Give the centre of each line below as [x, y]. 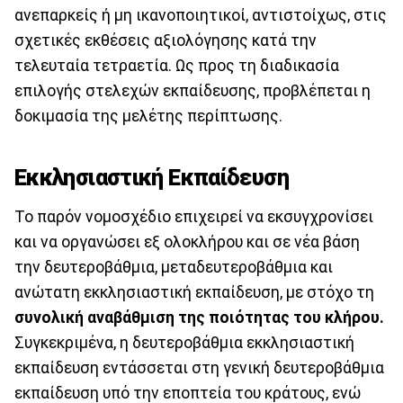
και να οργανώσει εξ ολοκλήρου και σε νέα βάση [187, 242]
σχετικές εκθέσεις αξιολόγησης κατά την [166, 41]
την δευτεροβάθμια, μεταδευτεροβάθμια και [174, 268]
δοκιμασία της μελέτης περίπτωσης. [148, 116]
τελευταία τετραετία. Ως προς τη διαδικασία [177, 66]
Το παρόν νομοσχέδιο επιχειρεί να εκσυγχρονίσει [194, 217]
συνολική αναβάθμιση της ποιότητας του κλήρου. [199, 318]
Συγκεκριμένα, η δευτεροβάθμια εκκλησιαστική [184, 343]
